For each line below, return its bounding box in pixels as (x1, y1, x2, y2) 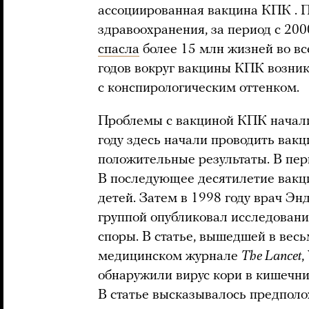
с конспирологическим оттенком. (98, 81, 299, 96)
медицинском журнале (98, 250, 241, 264)
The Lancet (241, 250, 301, 264)
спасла (98, 43, 139, 57)
